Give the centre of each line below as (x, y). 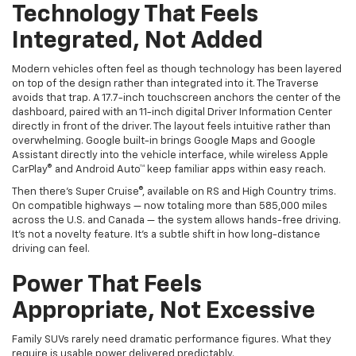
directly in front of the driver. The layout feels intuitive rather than (171, 103)
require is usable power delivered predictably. (123, 331)
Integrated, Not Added (137, 18)
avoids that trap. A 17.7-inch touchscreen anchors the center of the (176, 75)
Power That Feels (107, 262)
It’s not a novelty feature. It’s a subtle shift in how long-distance (166, 211)
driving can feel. (51, 226)
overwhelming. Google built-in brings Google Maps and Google (164, 118)
